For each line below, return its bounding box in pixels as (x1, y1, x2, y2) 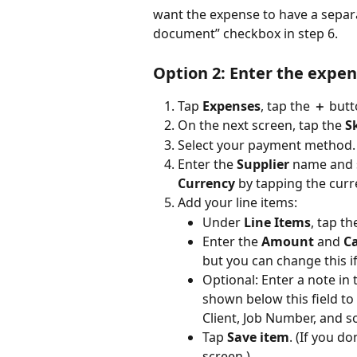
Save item (227, 328, 289, 347)
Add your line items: (178, 194, 297, 212)
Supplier (237, 155, 289, 174)
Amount (261, 233, 314, 251)
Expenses (202, 96, 261, 115)
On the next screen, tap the (178, 116, 345, 135)
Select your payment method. (178, 135, 355, 154)
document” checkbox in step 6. (153, 25, 338, 43)
